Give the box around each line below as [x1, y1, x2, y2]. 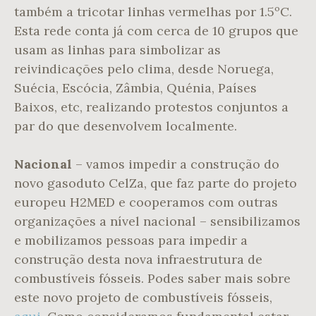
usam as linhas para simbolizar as [14, 42, 221, 59]
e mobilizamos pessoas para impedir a [14, 232, 248, 249]
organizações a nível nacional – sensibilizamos [14, 213, 300, 230]
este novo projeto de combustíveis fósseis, [14, 289, 272, 306]
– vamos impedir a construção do [72, 156, 279, 173]
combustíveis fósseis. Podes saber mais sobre [14, 270, 291, 287]
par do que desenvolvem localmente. [14, 118, 244, 135]
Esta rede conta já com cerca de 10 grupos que [14, 23, 298, 39]
